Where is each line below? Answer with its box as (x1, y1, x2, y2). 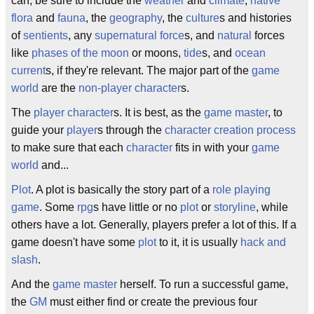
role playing (212, 184, 271, 196)
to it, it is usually (156, 236, 240, 248)
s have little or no (93, 201, 180, 213)
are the (39, 82, 78, 94)
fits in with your (172, 142, 252, 153)
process (257, 124, 296, 136)
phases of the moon (32, 47, 129, 59)
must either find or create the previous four (47, 296, 257, 308)
